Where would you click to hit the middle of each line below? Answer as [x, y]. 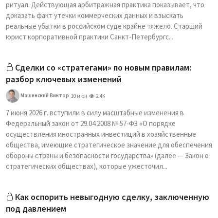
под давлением [36, 209]
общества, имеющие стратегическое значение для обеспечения [109, 145]
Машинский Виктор [44, 95]
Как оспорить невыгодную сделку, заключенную [112, 197]
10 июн [79, 96]
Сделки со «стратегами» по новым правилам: [103, 67]
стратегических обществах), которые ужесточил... [87, 166]
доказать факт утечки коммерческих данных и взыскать [95, 15]
